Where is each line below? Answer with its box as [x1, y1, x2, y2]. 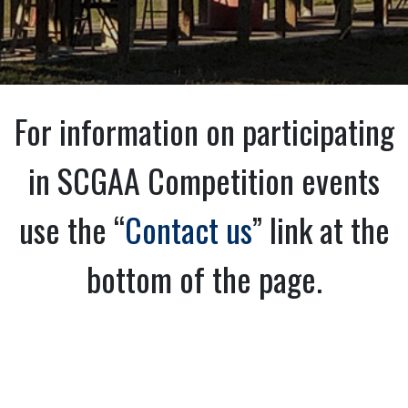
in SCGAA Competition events [28, 156, 380, 205]
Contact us [124, 205, 252, 254]
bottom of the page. [86, 254, 322, 303]
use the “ [18, 205, 125, 254]
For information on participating [14, 107, 394, 156]
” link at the [251, 205, 390, 254]
